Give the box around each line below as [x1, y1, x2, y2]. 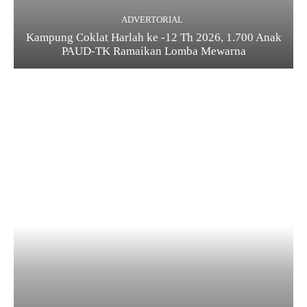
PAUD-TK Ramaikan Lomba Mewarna [61, 45, 246, 58]
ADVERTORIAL [121, 14, 183, 25]
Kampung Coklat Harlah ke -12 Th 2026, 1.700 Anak [25, 31, 282, 45]
